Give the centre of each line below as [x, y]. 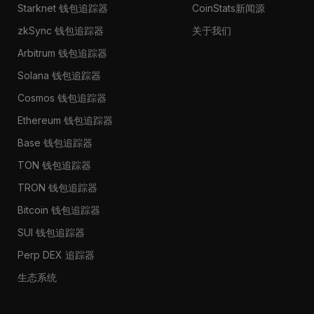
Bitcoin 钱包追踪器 [59, 210]
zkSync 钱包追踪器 [60, 30]
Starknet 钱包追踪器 [62, 8]
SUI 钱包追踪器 [51, 232]
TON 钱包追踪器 [54, 165]
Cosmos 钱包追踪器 [62, 97]
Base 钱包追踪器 [55, 142]
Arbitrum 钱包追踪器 [62, 53]
